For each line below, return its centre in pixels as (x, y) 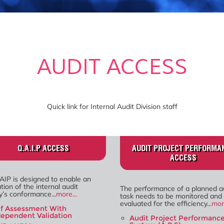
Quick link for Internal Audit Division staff (112, 106)
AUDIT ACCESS (112, 67)
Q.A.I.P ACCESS (43, 148)
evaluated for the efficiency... (166, 203)
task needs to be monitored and (171, 196)
